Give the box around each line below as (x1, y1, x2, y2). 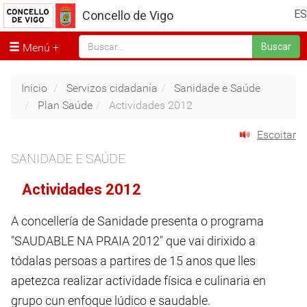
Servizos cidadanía (66, 81, 158, 95)
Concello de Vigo (82, 8, 173, 23)
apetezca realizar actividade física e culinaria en (11, 273, 266, 288)
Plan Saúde (38, 98, 93, 112)
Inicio (21, 81, 47, 95)
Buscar (261, 41, 291, 53)
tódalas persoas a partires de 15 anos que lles (11, 254, 256, 269)
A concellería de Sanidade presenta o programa (11, 214, 264, 229)
